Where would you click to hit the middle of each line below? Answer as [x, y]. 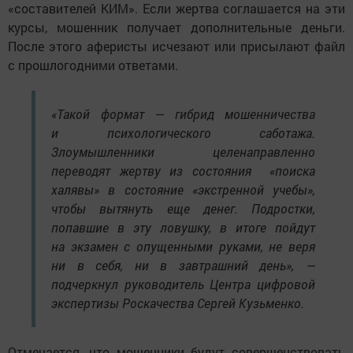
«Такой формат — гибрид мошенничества [183, 114]
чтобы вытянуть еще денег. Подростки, [183, 209]
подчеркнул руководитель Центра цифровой [183, 284]
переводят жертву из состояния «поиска [183, 171]
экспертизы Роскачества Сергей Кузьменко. [178, 303]
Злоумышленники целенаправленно [183, 152]
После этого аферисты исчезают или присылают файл [176, 46]
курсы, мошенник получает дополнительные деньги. [176, 28]
